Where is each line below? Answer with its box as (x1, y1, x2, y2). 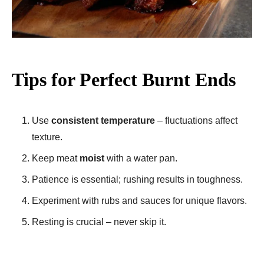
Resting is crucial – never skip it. (32, 216, 166, 227)
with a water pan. (104, 153, 177, 163)
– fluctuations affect (155, 115, 237, 126)
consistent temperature (51, 115, 155, 126)
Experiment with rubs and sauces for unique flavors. (32, 195, 247, 206)
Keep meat (32, 153, 80, 163)
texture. (32, 131, 62, 142)
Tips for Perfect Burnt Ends (12, 68, 236, 90)
